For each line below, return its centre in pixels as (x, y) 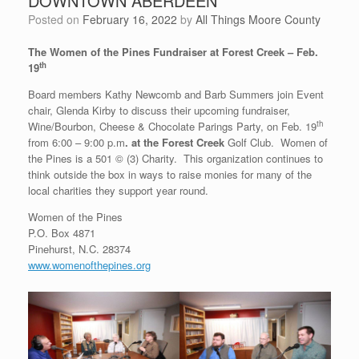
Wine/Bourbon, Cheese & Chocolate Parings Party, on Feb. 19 (172, 127)
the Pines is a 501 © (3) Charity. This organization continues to (175, 159)
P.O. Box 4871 (62, 233)
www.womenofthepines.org (89, 265)
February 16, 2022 (130, 20)
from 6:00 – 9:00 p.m (77, 143)
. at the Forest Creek (175, 143)
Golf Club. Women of (276, 143)
